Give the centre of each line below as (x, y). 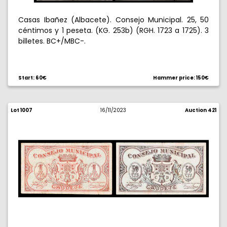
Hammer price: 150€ (181, 78)
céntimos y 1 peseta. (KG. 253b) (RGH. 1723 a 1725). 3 (113, 30)
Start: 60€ (32, 78)
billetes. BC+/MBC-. (52, 41)
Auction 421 (200, 110)
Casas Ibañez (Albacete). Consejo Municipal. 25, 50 (113, 20)
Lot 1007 (22, 110)
